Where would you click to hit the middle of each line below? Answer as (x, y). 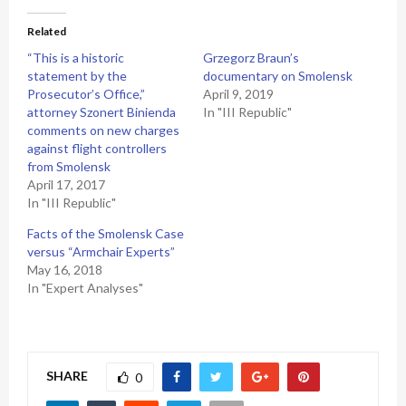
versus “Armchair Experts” (101, 251)
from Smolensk (69, 166)
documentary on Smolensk (278, 76)
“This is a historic (76, 58)
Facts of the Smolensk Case (106, 233)
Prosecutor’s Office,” (86, 94)
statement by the (77, 76)
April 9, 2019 (238, 94)
